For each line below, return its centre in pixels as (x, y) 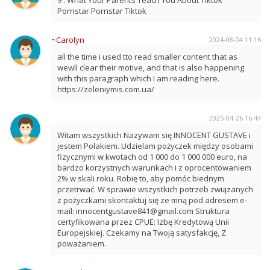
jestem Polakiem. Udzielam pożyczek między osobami (155, 146)
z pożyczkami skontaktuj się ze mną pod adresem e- (152, 200)
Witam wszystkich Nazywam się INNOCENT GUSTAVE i (154, 135)
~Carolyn (68, 39)
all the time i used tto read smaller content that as (147, 56)
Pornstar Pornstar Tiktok (102, 11)
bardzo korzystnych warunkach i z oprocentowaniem (154, 167)
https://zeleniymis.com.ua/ (106, 89)
